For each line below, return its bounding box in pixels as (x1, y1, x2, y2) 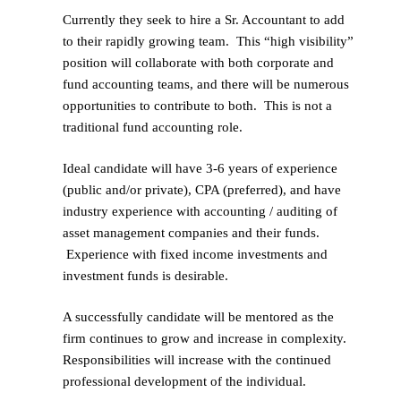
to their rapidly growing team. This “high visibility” (63, 33, 354, 48)
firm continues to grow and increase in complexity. (63, 330, 354, 346)
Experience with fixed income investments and (63, 246, 328, 261)
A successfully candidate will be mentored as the (63, 309, 334, 324)
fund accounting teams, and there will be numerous (63, 76, 349, 91)
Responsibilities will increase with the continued (63, 352, 331, 367)
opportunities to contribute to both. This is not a (63, 98, 332, 113)
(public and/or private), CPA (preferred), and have (63, 182, 341, 197)
